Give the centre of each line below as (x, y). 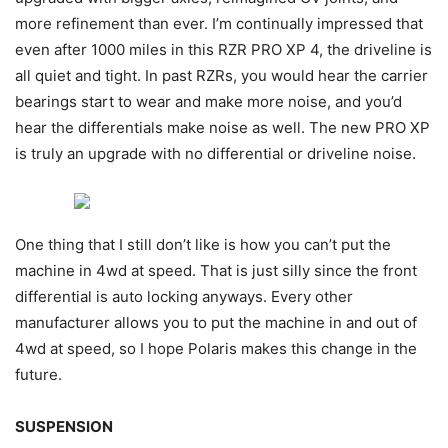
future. (38, 374)
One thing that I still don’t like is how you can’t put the (203, 244)
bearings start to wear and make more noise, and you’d (208, 101)
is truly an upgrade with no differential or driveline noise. (215, 153)
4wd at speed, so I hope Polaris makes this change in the (216, 348)
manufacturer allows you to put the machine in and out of (216, 322)
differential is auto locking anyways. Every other (184, 296)
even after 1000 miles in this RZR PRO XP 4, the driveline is (223, 49)
